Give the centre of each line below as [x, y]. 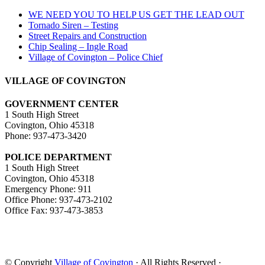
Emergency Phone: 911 [48, 189]
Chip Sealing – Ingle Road [78, 47]
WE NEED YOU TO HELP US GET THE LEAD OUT [136, 15]
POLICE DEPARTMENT [58, 157]
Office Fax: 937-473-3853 [54, 210]
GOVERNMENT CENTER [62, 104]
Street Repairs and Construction [88, 36]
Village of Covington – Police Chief [96, 57]
